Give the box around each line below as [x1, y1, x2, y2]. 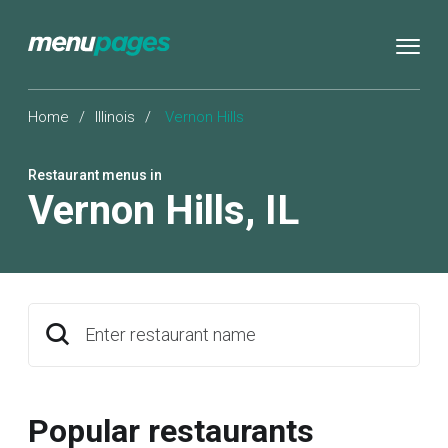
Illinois [95, 108, 135, 126]
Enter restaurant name [85, 324, 256, 345]
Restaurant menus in [28, 167, 162, 183]
